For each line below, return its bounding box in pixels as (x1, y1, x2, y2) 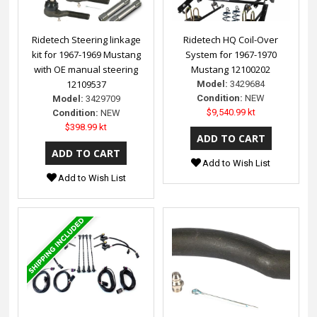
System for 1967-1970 (185, 47, 277, 61)
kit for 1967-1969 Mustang (31, 47, 141, 61)
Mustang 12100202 (191, 62, 271, 76)
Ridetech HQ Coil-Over (183, 33, 279, 46)
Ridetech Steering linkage (31, 33, 141, 46)
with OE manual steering (34, 62, 139, 76)
